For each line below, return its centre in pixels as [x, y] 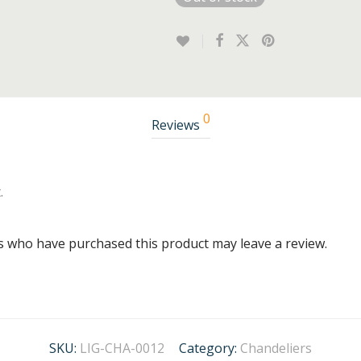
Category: [210, 348]
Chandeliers [276, 348]
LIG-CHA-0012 [122, 348]
